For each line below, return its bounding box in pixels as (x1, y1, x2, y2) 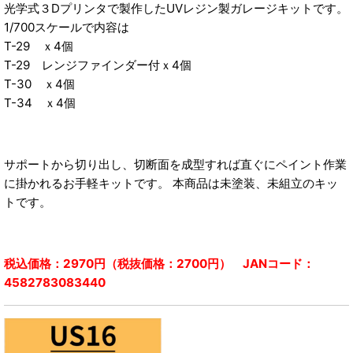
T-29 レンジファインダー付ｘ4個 (4, 57, 191, 72)
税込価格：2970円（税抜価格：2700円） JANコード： (4, 256, 314, 272)
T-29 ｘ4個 (4, 38, 73, 54)
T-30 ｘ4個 (4, 76, 75, 91)
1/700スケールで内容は (4, 19, 129, 35)
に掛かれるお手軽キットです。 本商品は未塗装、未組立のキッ (4, 176, 338, 191)
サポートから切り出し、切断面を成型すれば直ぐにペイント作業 (4, 157, 347, 173)
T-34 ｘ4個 (4, 95, 76, 110)
